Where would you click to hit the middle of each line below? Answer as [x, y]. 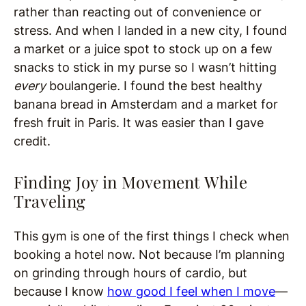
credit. [34, 141]
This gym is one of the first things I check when [152, 236]
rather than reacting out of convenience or [138, 12]
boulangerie [83, 86]
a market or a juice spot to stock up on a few [143, 49]
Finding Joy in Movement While [130, 182]
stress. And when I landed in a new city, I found [150, 31]
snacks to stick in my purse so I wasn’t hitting [145, 68]
